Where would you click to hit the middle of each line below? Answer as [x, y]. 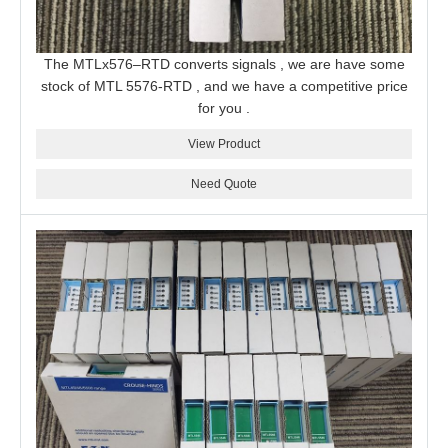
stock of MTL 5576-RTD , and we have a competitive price [224, 86]
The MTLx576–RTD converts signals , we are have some [224, 64]
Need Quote [224, 184]
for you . [224, 108]
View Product [224, 144]
